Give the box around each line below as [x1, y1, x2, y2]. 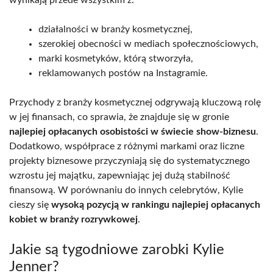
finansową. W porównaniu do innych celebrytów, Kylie [9, 185, 243, 195]
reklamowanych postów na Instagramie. [38, 68, 208, 78]
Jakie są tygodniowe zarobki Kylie [9, 242, 224, 257]
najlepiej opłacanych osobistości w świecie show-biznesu [9, 126, 256, 136]
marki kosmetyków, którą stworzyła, [38, 53, 193, 63]
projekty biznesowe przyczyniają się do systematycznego [9, 155, 250, 166]
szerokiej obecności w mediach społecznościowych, [38, 38, 258, 49]
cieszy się [9, 199, 51, 210]
